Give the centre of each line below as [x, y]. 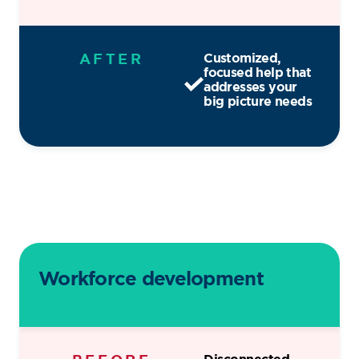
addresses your [250, 87]
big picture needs [258, 102]
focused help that [258, 73]
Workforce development [151, 278]
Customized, [242, 58]
